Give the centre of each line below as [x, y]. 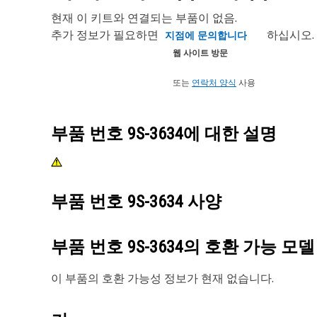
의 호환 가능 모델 [249, 247]
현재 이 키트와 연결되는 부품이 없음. [144, 18]
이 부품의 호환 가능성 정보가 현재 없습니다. [162, 278]
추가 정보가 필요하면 [106, 35]
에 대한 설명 [230, 134]
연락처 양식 [214, 82]
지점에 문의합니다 [206, 35]
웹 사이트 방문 [200, 53]
